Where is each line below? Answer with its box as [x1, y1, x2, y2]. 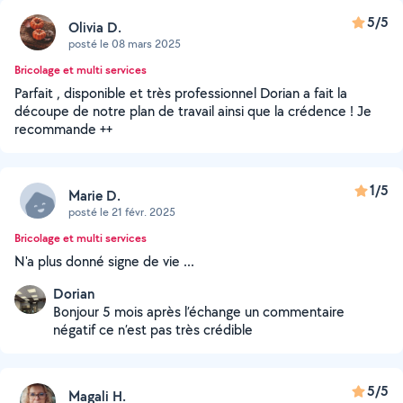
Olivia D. [68, 17, 121, 37]
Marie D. [68, 185, 121, 205]
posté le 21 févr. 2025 [68, 203, 175, 219]
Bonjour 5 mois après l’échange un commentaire [53, 302, 345, 321]
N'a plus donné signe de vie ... [14, 252, 194, 271]
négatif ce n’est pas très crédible [53, 320, 253, 339]
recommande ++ [14, 120, 112, 139]
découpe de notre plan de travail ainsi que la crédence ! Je [14, 102, 372, 121]
